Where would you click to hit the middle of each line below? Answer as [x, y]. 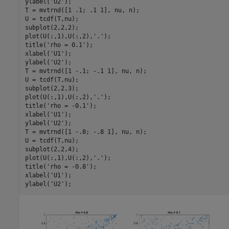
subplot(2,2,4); [52, 150]
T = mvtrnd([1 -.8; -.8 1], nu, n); [86, 132]
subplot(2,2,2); [52, 28]
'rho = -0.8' [68, 167]
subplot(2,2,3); [52, 89]
